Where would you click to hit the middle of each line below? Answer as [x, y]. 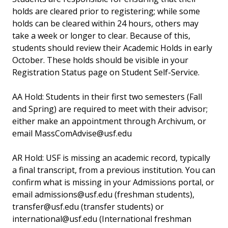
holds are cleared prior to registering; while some [106, 11]
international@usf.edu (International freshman [102, 219]
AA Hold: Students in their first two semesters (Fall [107, 97]
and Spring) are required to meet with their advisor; [110, 109]
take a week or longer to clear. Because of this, [101, 36]
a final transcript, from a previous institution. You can [114, 170]
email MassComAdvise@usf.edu [74, 134]
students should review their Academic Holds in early [112, 48]
